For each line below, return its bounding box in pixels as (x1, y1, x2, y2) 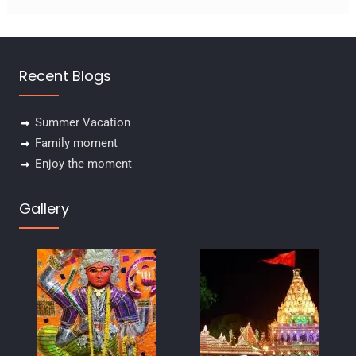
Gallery (18, 198, 69, 219)
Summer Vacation (34, 114, 130, 130)
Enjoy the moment (34, 156, 132, 171)
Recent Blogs (18, 65, 111, 86)
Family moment (34, 135, 118, 150)
